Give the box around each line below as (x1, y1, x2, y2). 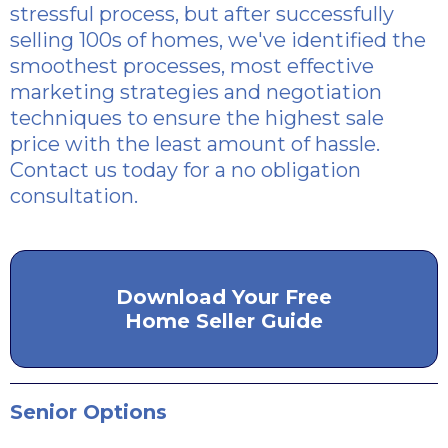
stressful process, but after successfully (10, 2, 394, 26)
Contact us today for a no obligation (10, 158, 361, 182)
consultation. (10, 184, 138, 208)
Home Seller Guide (125, 309, 323, 333)
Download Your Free (116, 285, 332, 309)
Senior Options (10, 400, 167, 424)
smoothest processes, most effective (10, 54, 374, 78)
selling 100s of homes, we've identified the (10, 28, 426, 52)
